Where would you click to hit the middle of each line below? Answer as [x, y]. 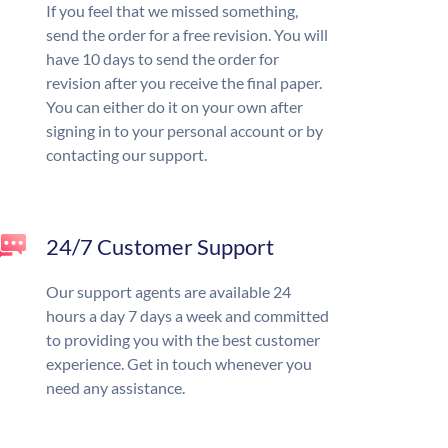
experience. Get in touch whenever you [179, 364]
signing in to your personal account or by [184, 131]
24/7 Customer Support [160, 247]
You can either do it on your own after [174, 107]
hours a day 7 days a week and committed [187, 316]
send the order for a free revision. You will [187, 35]
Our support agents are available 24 [168, 292]
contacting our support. [126, 155]
